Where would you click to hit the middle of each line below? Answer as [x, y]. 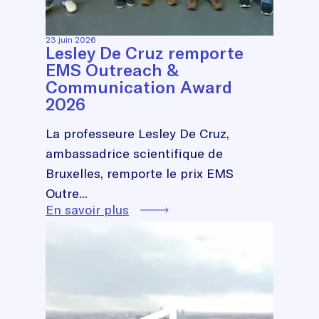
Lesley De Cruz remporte [145, 52]
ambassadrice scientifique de [134, 153]
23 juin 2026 [70, 39]
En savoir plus [87, 209]
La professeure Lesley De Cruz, [137, 133]
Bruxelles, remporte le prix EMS [140, 173]
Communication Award [139, 87]
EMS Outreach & [112, 69]
